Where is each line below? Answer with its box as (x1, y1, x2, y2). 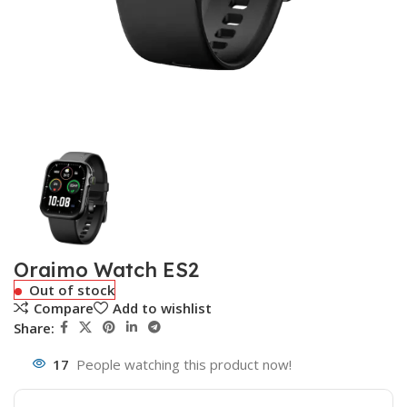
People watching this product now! (76, 355, 292, 374)
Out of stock (29, 281, 114, 300)
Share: (14, 318, 55, 337)
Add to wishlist (112, 298, 212, 317)
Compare (33, 298, 94, 317)
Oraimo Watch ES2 (14, 257, 199, 283)
